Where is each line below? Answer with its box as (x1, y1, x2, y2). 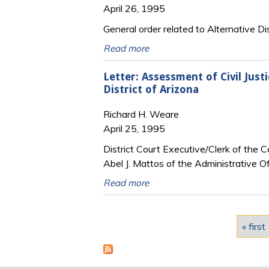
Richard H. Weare (103, 107, 179, 120)
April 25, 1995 (103, 122, 165, 134)
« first (241, 220, 265, 232)
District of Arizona (103, 83, 199, 96)
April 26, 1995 (103, 2, 165, 14)
